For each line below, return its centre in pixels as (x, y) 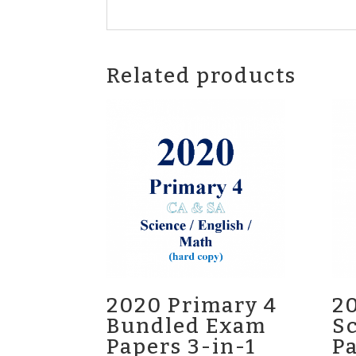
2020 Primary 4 (192, 305)
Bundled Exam (187, 326)
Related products (202, 76)
